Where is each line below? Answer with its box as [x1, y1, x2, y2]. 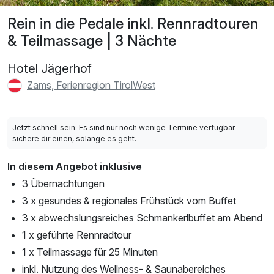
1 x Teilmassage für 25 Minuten [22, 246, 158, 259]
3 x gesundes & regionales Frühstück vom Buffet [22, 194, 236, 207]
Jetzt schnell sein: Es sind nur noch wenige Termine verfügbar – [12, 123, 240, 133]
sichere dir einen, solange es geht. [12, 134, 136, 144]
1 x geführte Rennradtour [22, 229, 131, 242]
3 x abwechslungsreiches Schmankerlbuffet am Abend [22, 212, 262, 224]
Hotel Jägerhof [7, 61, 92, 76]
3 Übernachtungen [22, 177, 105, 190]
